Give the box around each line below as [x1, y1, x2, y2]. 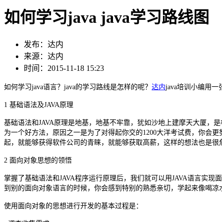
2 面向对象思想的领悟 [4, 157, 72, 165]
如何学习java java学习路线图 [4, 8, 209, 26]
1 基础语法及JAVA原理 [4, 101, 73, 109]
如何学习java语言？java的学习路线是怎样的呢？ [4, 83, 152, 91]
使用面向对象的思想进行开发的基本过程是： [4, 202, 143, 210]
